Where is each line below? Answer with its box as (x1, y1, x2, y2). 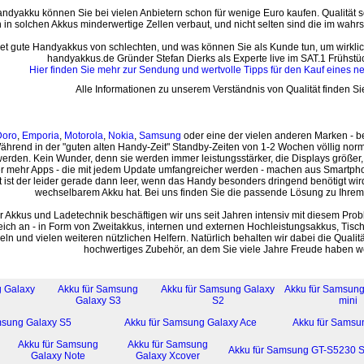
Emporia (22, 130, 59, 141)
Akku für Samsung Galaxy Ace (123, 317, 257, 328)
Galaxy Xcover (135, 350, 200, 362)
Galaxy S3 (75, 295, 121, 306)
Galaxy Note (31, 350, 85, 362)
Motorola (64, 130, 103, 141)
